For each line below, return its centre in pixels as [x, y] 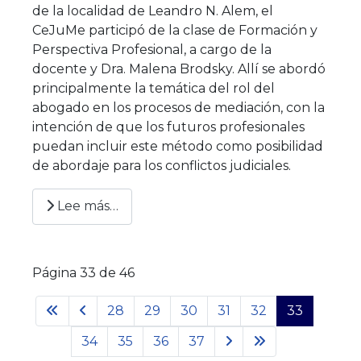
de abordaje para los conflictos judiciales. [161, 165]
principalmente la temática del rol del [153, 88]
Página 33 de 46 [83, 272]
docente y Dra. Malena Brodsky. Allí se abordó [178, 68]
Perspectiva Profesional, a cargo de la [151, 49]
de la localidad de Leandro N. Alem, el [152, 10]
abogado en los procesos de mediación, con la [178, 107]
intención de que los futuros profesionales [168, 127]
